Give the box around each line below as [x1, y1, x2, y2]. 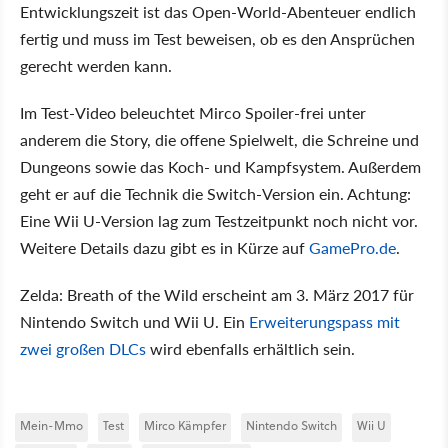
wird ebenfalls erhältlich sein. [146, 336, 355, 360]
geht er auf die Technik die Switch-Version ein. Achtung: [20, 181, 411, 205]
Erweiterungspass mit [249, 309, 400, 333]
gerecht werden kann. [20, 53, 172, 77]
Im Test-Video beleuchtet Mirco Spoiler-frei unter [20, 100, 366, 124]
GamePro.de [309, 235, 396, 259]
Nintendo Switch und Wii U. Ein [20, 309, 249, 333]
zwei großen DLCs [20, 336, 146, 360]
